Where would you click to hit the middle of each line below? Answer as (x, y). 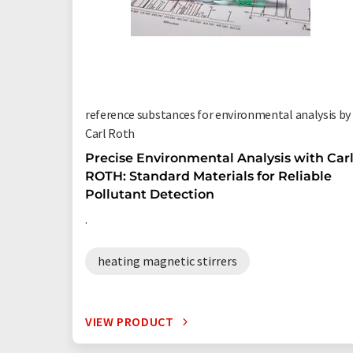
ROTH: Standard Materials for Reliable (208, 176)
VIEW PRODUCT (130, 321)
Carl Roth (110, 133)
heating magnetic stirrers (167, 261)
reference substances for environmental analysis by (218, 114)
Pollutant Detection (150, 194)
